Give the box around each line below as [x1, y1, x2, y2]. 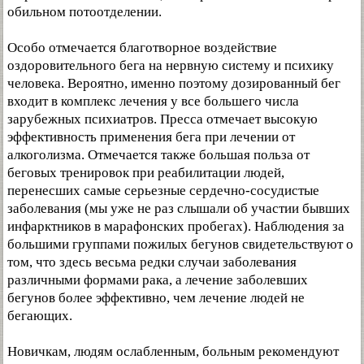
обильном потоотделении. [7, 4, 162, 19]
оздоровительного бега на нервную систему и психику [7, 58, 334, 73]
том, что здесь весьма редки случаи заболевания [7, 254, 297, 270]
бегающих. [7, 308, 72, 323]
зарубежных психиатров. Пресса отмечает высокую [7, 111, 318, 127]
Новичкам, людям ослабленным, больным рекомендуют [7, 344, 339, 359]
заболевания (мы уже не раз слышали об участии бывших [7, 201, 350, 216]
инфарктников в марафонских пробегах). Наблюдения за [7, 219, 344, 234]
